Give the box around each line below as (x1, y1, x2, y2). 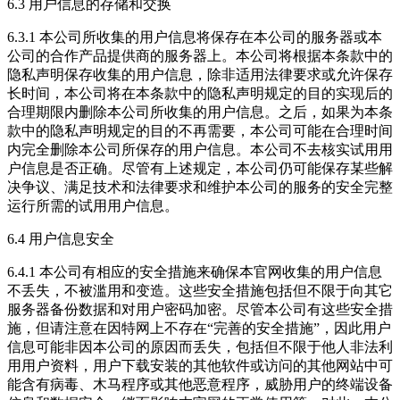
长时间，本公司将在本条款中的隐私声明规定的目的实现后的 (7, 86, 393, 102)
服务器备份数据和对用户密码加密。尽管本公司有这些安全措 (7, 302, 393, 318)
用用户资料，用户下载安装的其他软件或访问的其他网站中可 (7, 358, 393, 374)
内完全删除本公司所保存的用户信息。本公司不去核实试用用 (7, 142, 393, 158)
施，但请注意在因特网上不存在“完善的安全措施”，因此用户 (7, 321, 391, 337)
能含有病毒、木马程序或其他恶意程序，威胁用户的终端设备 (7, 377, 393, 393)
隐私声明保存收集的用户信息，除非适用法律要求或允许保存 (7, 67, 393, 83)
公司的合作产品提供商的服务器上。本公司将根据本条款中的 (7, 48, 393, 64)
